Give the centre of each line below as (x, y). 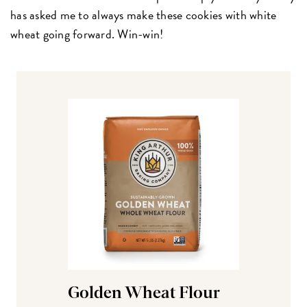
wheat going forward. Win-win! (87, 34)
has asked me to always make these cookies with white (144, 14)
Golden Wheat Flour (144, 293)
